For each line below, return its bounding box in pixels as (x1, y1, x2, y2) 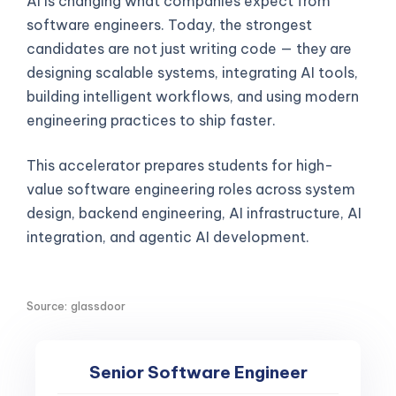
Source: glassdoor (27, 300, 126, 314)
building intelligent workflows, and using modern (27, 87, 359, 105)
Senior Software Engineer (88, 362, 308, 384)
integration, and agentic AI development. (27, 227, 309, 246)
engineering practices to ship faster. (27, 110, 276, 129)
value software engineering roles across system (27, 179, 355, 198)
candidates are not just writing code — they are (27, 39, 352, 57)
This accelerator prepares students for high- (27, 156, 333, 174)
